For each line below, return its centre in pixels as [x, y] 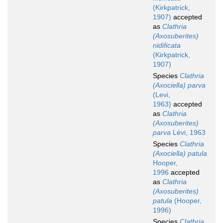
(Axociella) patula [180, 154]
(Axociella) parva [179, 85]
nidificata [167, 46]
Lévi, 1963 [188, 133]
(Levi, [162, 95]
